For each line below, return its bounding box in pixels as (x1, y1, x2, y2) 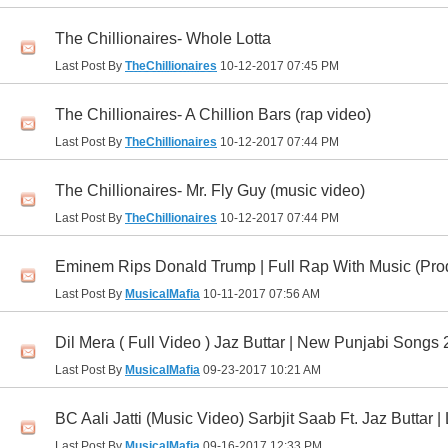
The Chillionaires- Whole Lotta (55, 30, 271, 48)
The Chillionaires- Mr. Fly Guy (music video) (55, 182, 365, 200)
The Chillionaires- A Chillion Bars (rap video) (55, 106, 371, 124)
